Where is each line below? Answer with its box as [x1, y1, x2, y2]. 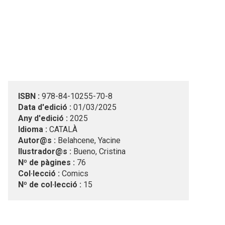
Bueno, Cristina [73, 147, 126, 156]
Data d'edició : [18, 102, 71, 112]
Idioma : [18, 125, 47, 134]
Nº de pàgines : [18, 158, 75, 167]
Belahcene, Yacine [58, 136, 121, 145]
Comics [62, 169, 88, 178]
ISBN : [18, 91, 40, 101]
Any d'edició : [18, 114, 68, 123]
